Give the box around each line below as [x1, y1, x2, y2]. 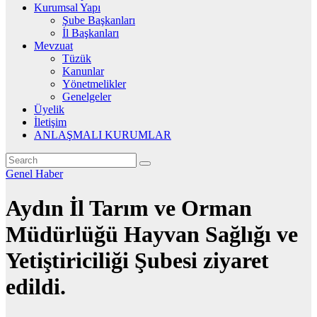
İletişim [34, 116, 67, 128]
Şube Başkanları [62, 14, 135, 26]
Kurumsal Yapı [34, 1, 100, 13]
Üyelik [34, 103, 64, 115]
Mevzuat [34, 40, 73, 52]
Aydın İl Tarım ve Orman [6, 195, 252, 221]
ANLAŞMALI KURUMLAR [34, 129, 171, 141]
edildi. [6, 274, 66, 300]
